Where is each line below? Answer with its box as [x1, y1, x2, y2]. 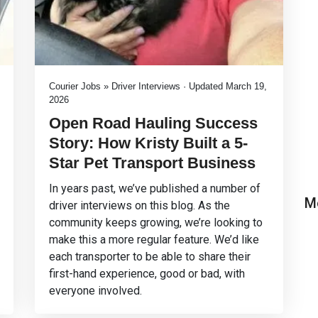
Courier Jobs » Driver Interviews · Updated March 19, [49, 81, 267, 92]
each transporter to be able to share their [49, 250, 251, 263]
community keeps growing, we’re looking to [49, 216, 263, 229]
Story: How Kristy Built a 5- [49, 134, 248, 152]
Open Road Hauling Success [49, 114, 258, 132]
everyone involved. [49, 284, 142, 297]
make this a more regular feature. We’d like [49, 233, 259, 246]
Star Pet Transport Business [49, 154, 256, 172]
